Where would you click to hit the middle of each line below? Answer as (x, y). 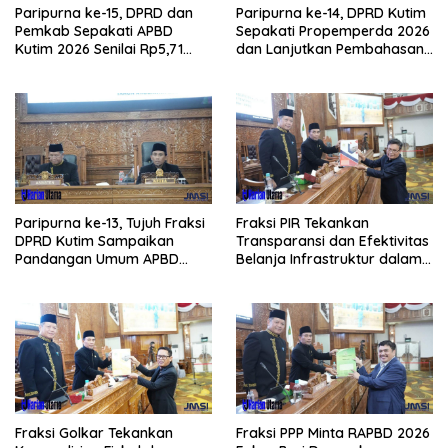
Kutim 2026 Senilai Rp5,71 (99, 49)
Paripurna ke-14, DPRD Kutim (331, 13)
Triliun (34, 67)
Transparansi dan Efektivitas (332, 241)
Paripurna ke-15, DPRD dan (104, 13)
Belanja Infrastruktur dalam (329, 259)
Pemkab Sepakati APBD (94, 31)
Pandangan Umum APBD (97, 259)
